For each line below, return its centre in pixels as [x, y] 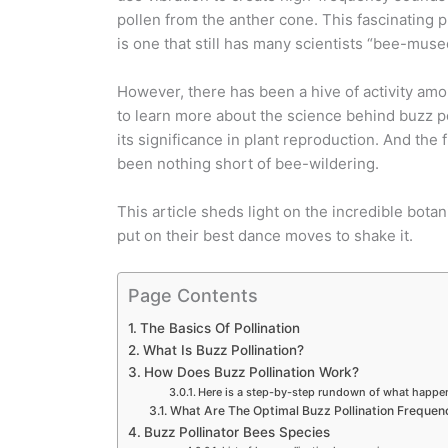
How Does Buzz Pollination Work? [251, 372]
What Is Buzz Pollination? [223, 350]
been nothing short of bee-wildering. [248, 163]
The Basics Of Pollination [219, 328]
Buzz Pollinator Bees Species [236, 432]
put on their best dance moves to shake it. [265, 235]
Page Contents [193, 295]
